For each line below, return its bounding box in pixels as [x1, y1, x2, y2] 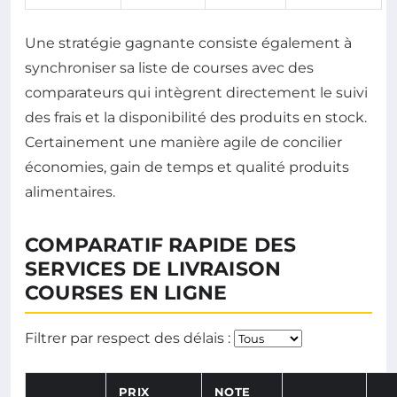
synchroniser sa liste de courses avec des [25, 59, 314, 77]
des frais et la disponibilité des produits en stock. [25, 109, 367, 127]
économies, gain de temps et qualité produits [25, 159, 349, 176]
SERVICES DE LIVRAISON [25, 257, 282, 282]
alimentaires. [25, 183, 115, 201]
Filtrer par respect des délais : [25, 330, 230, 347]
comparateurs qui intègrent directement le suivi [25, 84, 368, 102]
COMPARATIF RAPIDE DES [25, 233, 297, 258]
